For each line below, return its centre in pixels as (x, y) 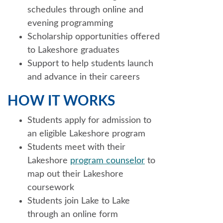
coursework (51, 187)
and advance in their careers (84, 77)
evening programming (70, 23)
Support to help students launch (90, 63)
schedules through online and (85, 10)
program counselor (108, 161)
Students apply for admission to (89, 120)
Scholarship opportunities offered (94, 37)
